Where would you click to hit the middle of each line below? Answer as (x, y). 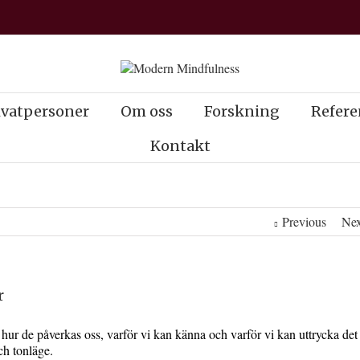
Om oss (147, 111)
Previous (305, 221)
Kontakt (180, 146)
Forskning (242, 111)
